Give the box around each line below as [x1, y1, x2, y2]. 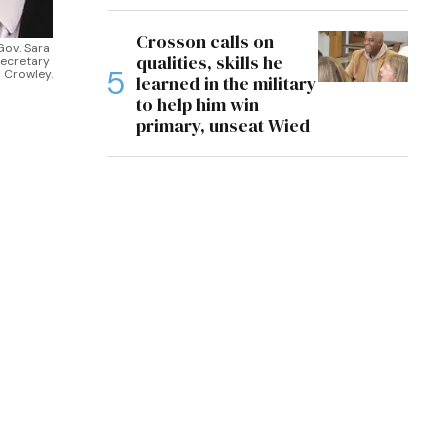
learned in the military [136, 71, 317, 96]
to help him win [136, 92, 259, 117]
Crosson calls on [136, 29, 274, 54]
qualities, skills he [136, 50, 283, 75]
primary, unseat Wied [136, 113, 310, 138]
